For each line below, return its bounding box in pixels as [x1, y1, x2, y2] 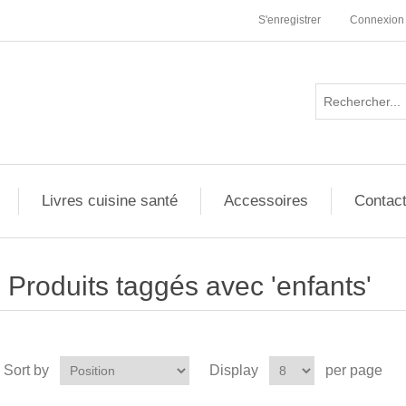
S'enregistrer [258, 14, 321, 26]
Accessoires [223, 192, 308, 209]
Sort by [3, 362, 49, 378]
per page [324, 362, 382, 378]
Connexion [350, 14, 404, 26]
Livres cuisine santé [41, 192, 178, 209]
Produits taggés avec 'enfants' [7, 271, 372, 301]
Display [208, 362, 258, 378]
